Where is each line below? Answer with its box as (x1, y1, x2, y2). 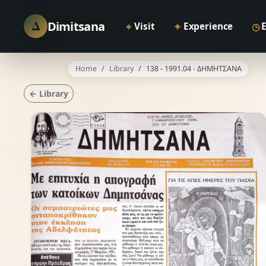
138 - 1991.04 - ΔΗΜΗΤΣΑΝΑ (145, 63, 242, 74)
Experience (183, 20, 233, 32)
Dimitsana (47, 18, 105, 34)
